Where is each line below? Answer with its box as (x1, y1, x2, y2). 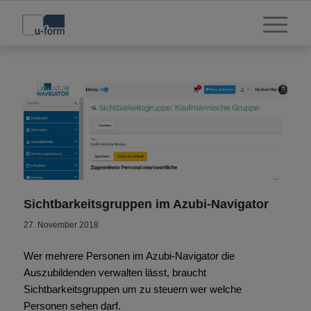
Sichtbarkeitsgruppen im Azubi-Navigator (23, 197, 269, 212)
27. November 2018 (23, 220, 99, 230)
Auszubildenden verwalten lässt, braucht (23, 266, 206, 278)
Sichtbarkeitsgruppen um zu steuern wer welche (23, 283, 242, 295)
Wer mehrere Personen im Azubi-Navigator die (23, 249, 235, 262)
